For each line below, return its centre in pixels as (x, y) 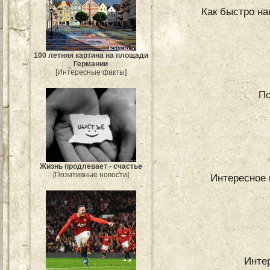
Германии (91, 64)
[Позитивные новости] (91, 175)
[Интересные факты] (91, 73)
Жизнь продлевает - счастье (91, 167)
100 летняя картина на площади (91, 56)
